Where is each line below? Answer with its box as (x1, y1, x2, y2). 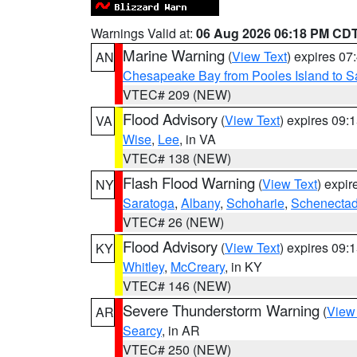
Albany (181, 194, 220, 212)
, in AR (162, 321, 200, 339)
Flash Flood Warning (123, 172, 255, 193)
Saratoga (123, 194, 175, 212)
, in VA (179, 130, 216, 148)
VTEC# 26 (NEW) (123, 213, 224, 231)
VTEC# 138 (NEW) (123, 149, 231, 167)
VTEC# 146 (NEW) (123, 277, 231, 295)
